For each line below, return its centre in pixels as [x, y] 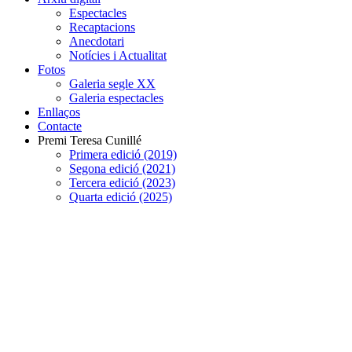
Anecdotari [97, 41]
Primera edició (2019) [123, 154]
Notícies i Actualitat [118, 55]
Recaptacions [102, 27]
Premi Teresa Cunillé [90, 140]
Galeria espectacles [116, 97]
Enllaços [59, 112]
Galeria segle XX [112, 83]
